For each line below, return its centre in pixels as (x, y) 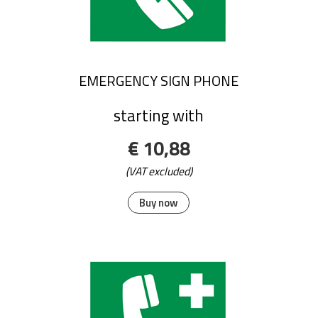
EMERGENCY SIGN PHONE (159, 80)
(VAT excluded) (159, 171)
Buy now (159, 202)
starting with (159, 116)
